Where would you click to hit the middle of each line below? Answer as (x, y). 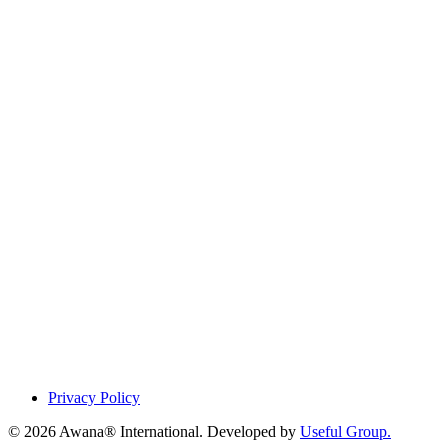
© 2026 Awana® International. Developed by (154, 432)
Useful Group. (345, 432)
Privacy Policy (94, 398)
